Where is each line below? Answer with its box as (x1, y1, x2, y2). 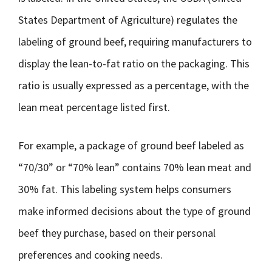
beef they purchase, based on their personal (18, 226, 216, 240)
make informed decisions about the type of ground (18, 204, 251, 218)
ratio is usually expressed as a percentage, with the (18, 78, 249, 92)
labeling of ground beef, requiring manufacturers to (18, 35, 252, 49)
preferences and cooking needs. (18, 248, 163, 262)
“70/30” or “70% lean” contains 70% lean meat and (18, 160, 251, 174)
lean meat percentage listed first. (18, 100, 170, 114)
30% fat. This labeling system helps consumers (18, 182, 231, 196)
